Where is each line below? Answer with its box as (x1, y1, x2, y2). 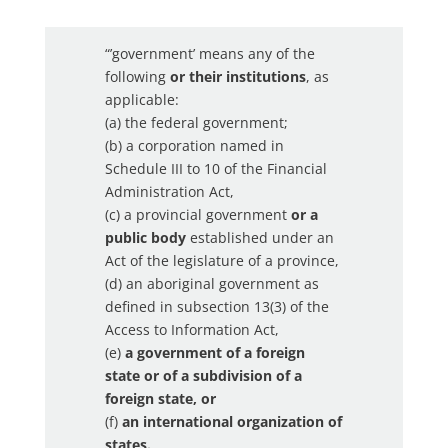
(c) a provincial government (104, 205, 291, 225)
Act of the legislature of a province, (104, 251, 339, 271)
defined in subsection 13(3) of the (104, 297, 329, 317)
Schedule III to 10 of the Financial (104, 159, 327, 179)
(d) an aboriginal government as (104, 274, 319, 294)
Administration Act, (104, 182, 234, 202)
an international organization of (121, 412, 342, 432)
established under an (185, 228, 334, 248)
